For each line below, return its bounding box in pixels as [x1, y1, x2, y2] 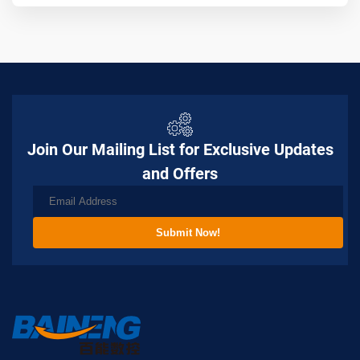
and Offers [142, 163, 218, 183]
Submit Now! [156, 226, 220, 239]
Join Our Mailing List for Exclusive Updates [27, 139, 333, 159]
